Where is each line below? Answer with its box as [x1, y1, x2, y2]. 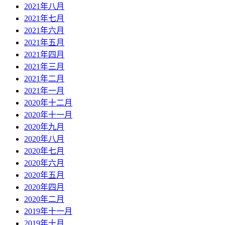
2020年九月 [24, 122, 64, 131]
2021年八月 [24, 2, 64, 11]
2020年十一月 [24, 110, 72, 119]
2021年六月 [24, 26, 64, 35]
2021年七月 [24, 14, 64, 23]
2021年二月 [24, 74, 64, 83]
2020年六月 [24, 158, 64, 167]
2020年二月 [24, 194, 64, 203]
